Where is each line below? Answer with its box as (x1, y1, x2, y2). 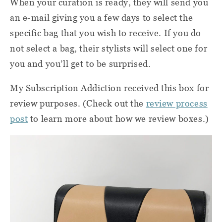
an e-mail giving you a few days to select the (10, 12, 193, 23)
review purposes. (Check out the (10, 98, 146, 109)
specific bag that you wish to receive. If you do (10, 28, 201, 38)
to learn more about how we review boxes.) (28, 113, 209, 124)
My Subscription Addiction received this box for (10, 83, 209, 93)
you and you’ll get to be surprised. (10, 58, 151, 69)
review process (146, 98, 208, 109)
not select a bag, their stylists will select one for (10, 43, 208, 54)
